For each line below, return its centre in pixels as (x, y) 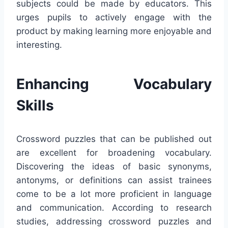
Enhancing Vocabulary (114, 84)
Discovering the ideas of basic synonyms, (114, 166)
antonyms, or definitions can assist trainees (114, 180)
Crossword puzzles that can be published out (114, 139)
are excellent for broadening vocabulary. (114, 153)
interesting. (39, 45)
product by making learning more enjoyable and (114, 31)
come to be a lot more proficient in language (114, 194)
